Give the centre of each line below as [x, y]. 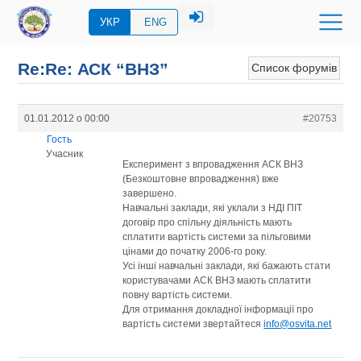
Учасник [64, 154]
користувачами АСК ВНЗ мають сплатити [217, 280]
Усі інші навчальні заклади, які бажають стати [227, 266]
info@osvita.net [298, 324]
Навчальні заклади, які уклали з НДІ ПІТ [213, 207]
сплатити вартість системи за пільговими [217, 237]
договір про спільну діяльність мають [207, 222]
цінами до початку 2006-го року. [195, 251]
